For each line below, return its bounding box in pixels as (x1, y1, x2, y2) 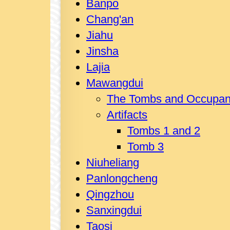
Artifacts (107, 108, 147, 121)
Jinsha (86, 45, 119, 57)
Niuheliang (86, 156, 139, 169)
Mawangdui (86, 76, 143, 89)
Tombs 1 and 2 (127, 124, 200, 137)
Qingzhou (86, 188, 134, 201)
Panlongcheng (86, 172, 158, 185)
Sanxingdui (86, 204, 142, 217)
